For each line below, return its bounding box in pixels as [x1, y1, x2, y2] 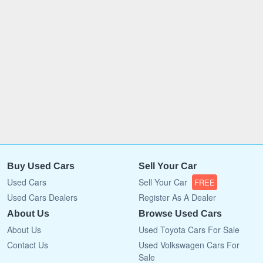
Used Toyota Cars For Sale [139, 223, 240, 235]
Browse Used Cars [139, 208, 222, 218]
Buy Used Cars [7, 160, 75, 171]
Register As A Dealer [139, 191, 216, 203]
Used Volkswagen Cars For [139, 238, 240, 251]
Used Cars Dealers [7, 191, 77, 203]
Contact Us [7, 238, 48, 251]
